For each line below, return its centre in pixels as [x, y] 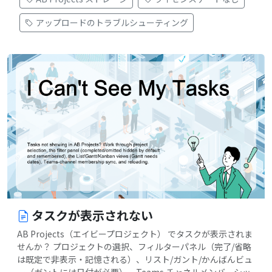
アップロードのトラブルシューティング [112, 22]
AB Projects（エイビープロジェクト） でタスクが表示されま [135, 234]
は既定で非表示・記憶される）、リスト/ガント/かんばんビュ [135, 260]
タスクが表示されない [92, 216]
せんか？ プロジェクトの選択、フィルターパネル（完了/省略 [134, 247]
